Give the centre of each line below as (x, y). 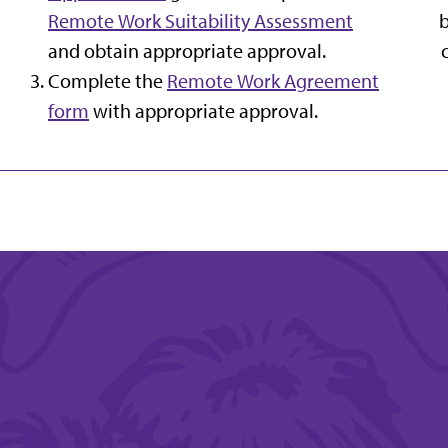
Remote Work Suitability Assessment (200, 20)
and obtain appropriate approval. (187, 50)
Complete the (105, 80)
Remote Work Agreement (273, 80)
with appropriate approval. (203, 110)
